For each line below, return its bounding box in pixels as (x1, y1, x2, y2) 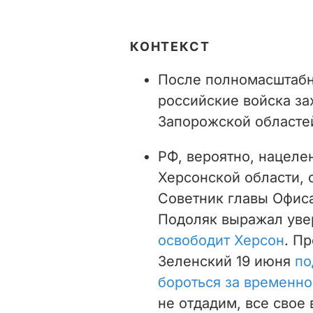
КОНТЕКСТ (130, 38, 210, 54)
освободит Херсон (158, 231, 284, 249)
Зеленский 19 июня (158, 252, 295, 270)
